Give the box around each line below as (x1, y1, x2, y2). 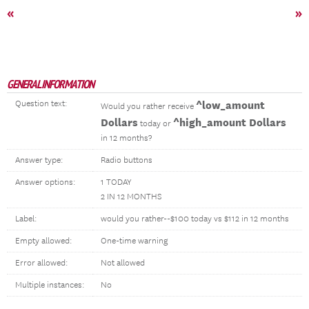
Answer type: (15, 155, 63, 166)
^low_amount (196, 99, 265, 111)
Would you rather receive (101, 101, 196, 112)
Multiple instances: (15, 280, 84, 290)
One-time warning (101, 236, 168, 246)
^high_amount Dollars (173, 116, 286, 128)
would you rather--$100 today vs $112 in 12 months (101, 214, 289, 224)
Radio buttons (101, 155, 152, 166)
